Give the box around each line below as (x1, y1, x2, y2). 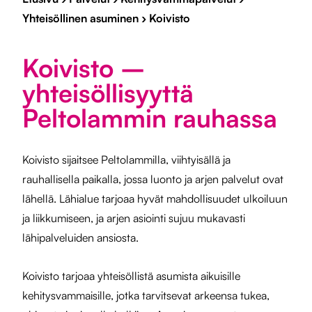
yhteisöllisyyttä (22, 77, 194, 109)
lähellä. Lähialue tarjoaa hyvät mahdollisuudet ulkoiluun (22, 192, 288, 205)
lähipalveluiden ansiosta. (22, 231, 139, 244)
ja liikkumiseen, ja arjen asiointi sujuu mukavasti (22, 211, 245, 225)
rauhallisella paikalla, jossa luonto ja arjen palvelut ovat (22, 172, 283, 186)
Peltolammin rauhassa (22, 102, 277, 134)
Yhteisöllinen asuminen (22, 11, 139, 25)
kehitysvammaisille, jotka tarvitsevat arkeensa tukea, (22, 288, 270, 302)
